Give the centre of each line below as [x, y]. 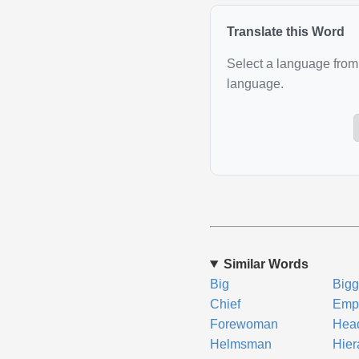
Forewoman [244, 324]
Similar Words [266, 264]
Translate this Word [285, 32]
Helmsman [240, 344]
